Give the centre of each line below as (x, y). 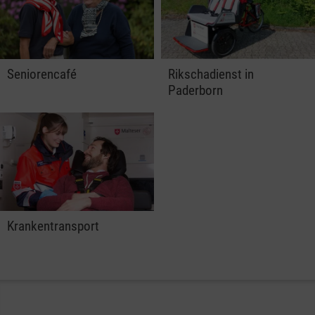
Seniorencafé (42, 75)
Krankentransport (53, 226)
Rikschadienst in (211, 75)
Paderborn (195, 91)
